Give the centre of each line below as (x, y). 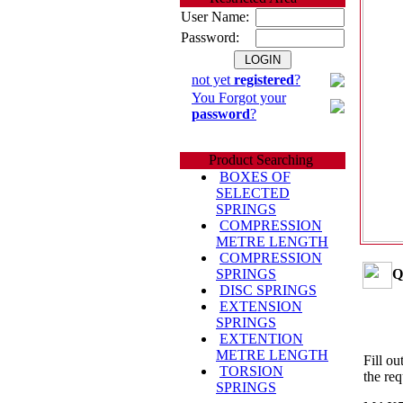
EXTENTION (261, 339)
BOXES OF (255, 177)
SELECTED (253, 193)
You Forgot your (239, 98)
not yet (213, 80)
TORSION (251, 371)
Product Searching (246, 160)
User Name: (215, 17)
